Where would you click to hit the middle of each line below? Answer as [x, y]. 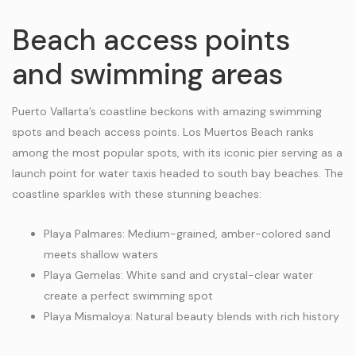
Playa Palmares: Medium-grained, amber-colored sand [187, 234]
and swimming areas [147, 74]
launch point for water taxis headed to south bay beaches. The [178, 173]
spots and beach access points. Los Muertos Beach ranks [163, 132]
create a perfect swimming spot [128, 296]
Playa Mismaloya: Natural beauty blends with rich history [192, 316]
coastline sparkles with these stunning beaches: [137, 194]
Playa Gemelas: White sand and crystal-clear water [178, 275]
